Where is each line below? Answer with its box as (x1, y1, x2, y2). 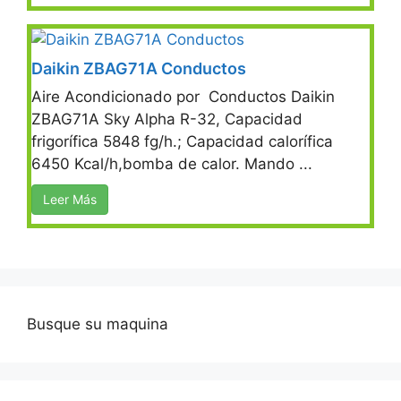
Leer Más (43, 191, 97, 207)
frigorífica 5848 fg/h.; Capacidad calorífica (31, 132, 333, 150)
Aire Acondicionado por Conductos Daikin (31, 87, 335, 106)
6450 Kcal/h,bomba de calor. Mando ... (31, 154, 312, 173)
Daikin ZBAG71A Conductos (31, 58, 246, 78)
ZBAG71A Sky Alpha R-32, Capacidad (31, 109, 303, 128)
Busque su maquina (27, 314, 168, 333)
